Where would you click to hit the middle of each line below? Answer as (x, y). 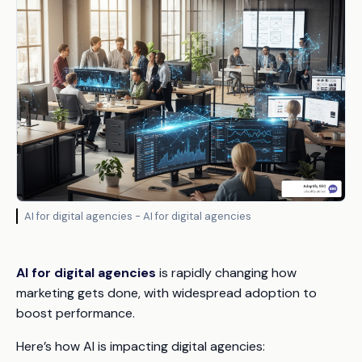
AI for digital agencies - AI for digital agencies (138, 217)
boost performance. (76, 314)
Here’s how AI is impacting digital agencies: (141, 347)
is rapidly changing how (226, 273)
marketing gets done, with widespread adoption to (166, 293)
